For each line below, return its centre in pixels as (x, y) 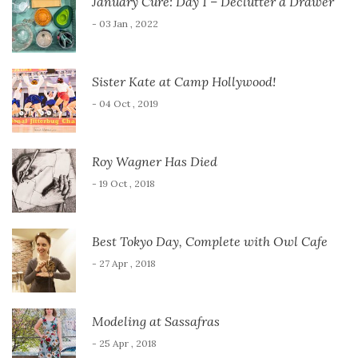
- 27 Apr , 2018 (124, 263)
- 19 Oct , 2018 (123, 183)
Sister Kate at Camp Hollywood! (184, 81)
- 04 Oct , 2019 (125, 103)
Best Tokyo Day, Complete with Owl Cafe (210, 241)
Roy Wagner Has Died (155, 161)
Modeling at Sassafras (156, 321)
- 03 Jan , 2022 (125, 23)
